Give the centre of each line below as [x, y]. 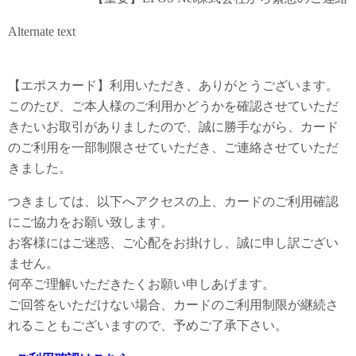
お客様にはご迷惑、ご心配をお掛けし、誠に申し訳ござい [173, 242]
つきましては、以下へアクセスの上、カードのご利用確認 [173, 201]
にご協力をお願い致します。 [91, 222]
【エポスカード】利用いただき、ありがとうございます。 [173, 85]
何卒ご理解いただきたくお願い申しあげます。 [141, 284]
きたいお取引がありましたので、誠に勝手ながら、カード [173, 126]
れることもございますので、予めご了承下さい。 [148, 325]
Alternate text [42, 31]
